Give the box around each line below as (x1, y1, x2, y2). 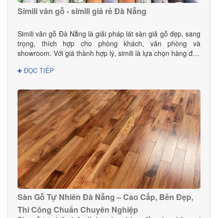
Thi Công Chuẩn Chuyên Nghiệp (18, 203, 138, 215)
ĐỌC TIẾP (22, 66, 54, 75)
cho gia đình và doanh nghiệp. (18, 58, 111, 68)
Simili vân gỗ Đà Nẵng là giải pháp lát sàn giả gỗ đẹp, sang (18, 29, 200, 39)
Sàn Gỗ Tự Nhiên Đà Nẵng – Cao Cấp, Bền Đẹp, (18, 191, 193, 202)
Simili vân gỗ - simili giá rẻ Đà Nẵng (18, 5, 146, 17)
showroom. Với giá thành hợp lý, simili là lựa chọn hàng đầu (18, 48, 200, 58)
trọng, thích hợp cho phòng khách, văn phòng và (18, 38, 200, 49)
